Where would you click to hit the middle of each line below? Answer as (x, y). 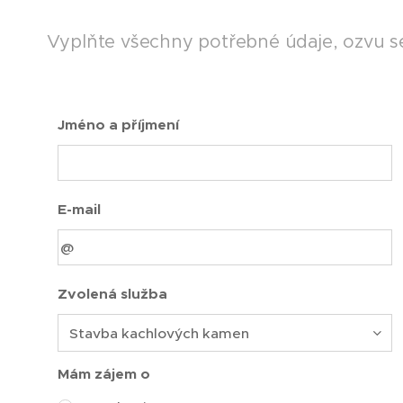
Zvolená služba (112, 294)
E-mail (79, 210)
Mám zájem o (104, 374)
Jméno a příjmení (118, 125)
